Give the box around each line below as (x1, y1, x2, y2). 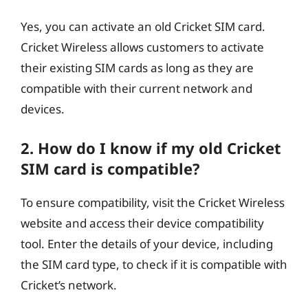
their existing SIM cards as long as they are (21, 60, 254, 76)
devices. (21, 101, 65, 117)
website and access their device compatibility (21, 214, 264, 231)
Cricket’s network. (21, 276, 117, 293)
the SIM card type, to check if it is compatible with (21, 256, 287, 272)
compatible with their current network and (21, 80, 252, 96)
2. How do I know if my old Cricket (21, 137, 281, 158)
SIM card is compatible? (21, 157, 200, 179)
